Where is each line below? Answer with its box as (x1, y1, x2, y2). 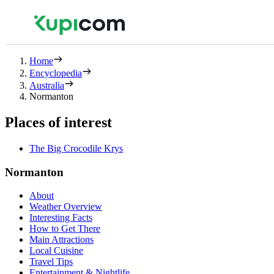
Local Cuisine (29, 245, 83, 256)
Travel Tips (29, 256, 73, 267)
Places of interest (5, 114, 112, 130)
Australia (29, 80, 64, 91)
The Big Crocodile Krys (29, 143, 123, 154)
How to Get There (29, 223, 100, 234)
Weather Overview (29, 201, 102, 212)
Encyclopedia (29, 68, 82, 78)
